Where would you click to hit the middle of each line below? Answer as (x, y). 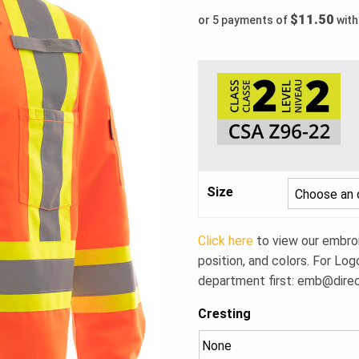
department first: (248, 281)
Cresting (225, 314)
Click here (226, 241)
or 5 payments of (244, 20)
